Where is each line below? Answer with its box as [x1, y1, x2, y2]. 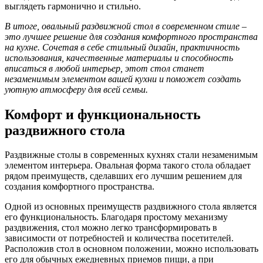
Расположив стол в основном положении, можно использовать [5, 244, 258, 254]
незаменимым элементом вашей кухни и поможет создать [5, 73, 241, 84]
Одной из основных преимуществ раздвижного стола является [5, 201, 257, 212]
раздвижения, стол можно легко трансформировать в [5, 222, 217, 233]
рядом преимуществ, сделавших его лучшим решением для [5, 171, 242, 181]
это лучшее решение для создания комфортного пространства [5, 31, 258, 42]
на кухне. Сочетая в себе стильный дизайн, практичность [5, 42, 240, 52]
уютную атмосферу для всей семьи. [5, 84, 148, 95]
